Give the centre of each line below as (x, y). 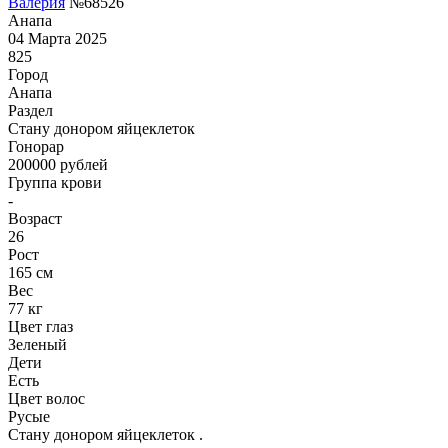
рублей (82, 164)
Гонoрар (36, 146)
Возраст (35, 218)
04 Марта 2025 (57, 38)
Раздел (30, 110)
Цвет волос (46, 398)
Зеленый (37, 344)
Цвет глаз (40, 326)
